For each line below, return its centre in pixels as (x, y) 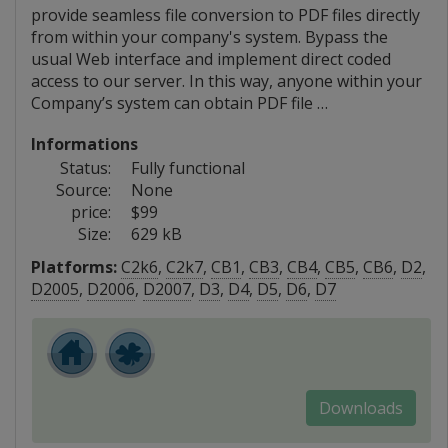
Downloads (361, 407)
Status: (85, 167)
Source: (83, 189)
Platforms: (74, 266)
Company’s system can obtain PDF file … (179, 102)
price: (91, 211)
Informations (84, 143)
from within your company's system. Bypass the (209, 36)
